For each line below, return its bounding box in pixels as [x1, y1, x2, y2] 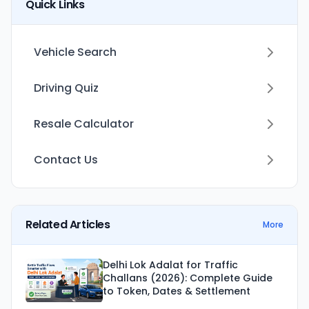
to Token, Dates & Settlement [103, 284, 250, 299]
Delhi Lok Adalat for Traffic [103, 258, 238, 272]
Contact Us [34, 152, 98, 168]
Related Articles [26, 217, 110, 233]
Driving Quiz [34, 80, 99, 97]
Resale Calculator [34, 116, 134, 132]
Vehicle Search [34, 44, 117, 61]
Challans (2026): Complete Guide [103, 271, 272, 286]
